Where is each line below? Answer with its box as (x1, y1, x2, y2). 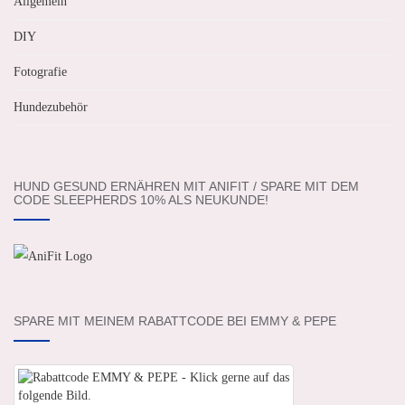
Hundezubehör (14, 99, 88, 114)
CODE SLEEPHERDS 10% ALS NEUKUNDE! (14, 192, 268, 207)
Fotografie (14, 64, 67, 79)
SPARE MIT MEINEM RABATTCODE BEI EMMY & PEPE (14, 313, 336, 328)
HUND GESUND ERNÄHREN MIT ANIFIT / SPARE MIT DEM (14, 178, 359, 193)
